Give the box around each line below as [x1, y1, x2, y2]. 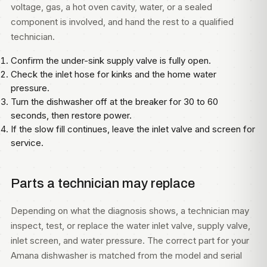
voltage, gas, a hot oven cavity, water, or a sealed [11, 1, 212, 13]
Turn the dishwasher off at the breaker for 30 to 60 [11, 96, 218, 107]
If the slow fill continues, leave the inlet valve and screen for [11, 123, 255, 135]
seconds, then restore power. [11, 110, 132, 121]
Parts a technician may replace [11, 176, 195, 191]
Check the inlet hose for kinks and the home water [11, 69, 216, 80]
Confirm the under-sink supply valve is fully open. [11, 55, 211, 66]
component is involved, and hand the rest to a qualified [11, 16, 234, 27]
